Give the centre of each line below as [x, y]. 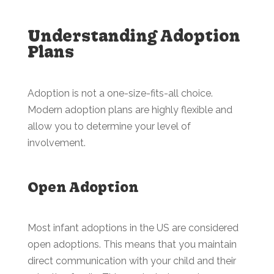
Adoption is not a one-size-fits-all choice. [120, 93]
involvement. [57, 143]
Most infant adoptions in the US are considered [133, 228]
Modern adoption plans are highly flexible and [130, 110]
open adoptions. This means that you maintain [132, 244]
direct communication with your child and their [131, 261]
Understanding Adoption [134, 35]
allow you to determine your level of [109, 126]
